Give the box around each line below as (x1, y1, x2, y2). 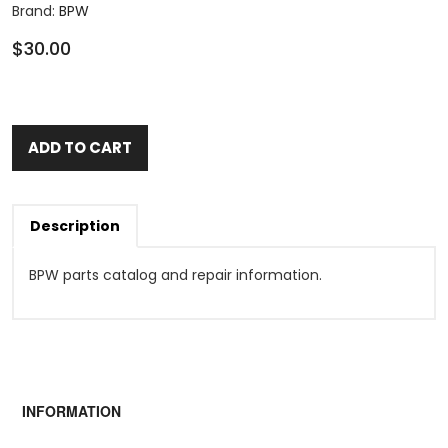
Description (30, 216, 120, 237)
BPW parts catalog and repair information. (29, 265, 322, 286)
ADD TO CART (28, 137, 132, 159)
